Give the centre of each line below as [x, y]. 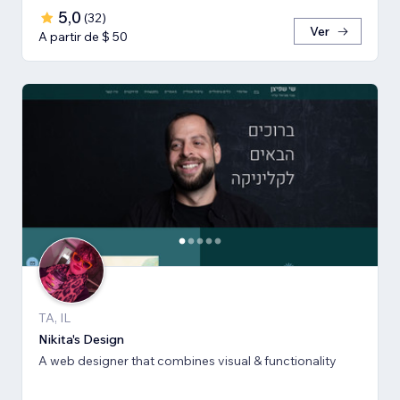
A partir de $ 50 [83, 37]
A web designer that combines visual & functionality [187, 361]
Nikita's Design [81, 340]
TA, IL [54, 318]
